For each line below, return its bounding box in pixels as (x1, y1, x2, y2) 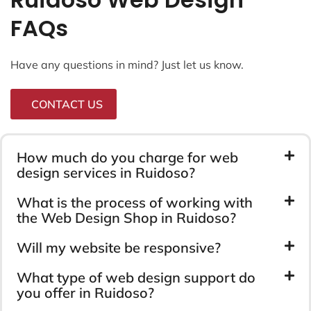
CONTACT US (31, 96, 103, 111)
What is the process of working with (17, 193, 253, 211)
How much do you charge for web (17, 148, 238, 166)
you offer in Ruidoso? (17, 283, 154, 301)
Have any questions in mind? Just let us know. (10, 57, 244, 72)
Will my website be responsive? (17, 238, 221, 256)
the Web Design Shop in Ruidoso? (17, 208, 236, 226)
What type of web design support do (17, 268, 255, 286)
